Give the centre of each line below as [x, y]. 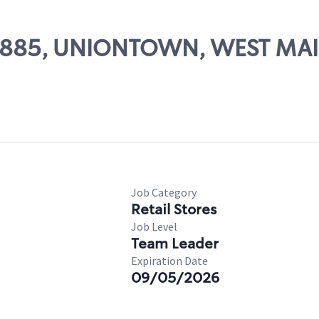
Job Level [154, 226]
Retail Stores [174, 209]
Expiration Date [169, 261]
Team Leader [175, 244]
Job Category [164, 192]
